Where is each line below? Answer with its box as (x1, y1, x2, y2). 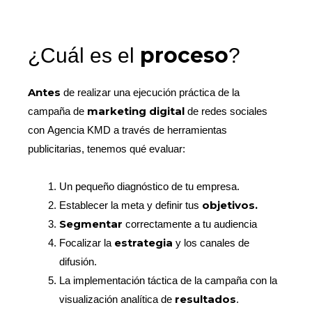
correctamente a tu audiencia (125, 217, 258, 230)
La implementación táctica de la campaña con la (59, 274, 278, 286)
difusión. (59, 255, 97, 267)
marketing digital (87, 104, 185, 118)
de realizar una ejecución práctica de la (61, 86, 240, 99)
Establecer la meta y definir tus (59, 198, 203, 211)
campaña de (28, 105, 88, 118)
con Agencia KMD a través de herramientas (28, 124, 228, 136)
